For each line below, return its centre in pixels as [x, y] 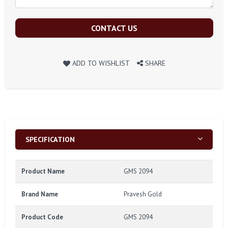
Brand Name [40, 194]
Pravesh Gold [143, 194]
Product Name [43, 171]
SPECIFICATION [50, 139]
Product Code [42, 217]
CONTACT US [114, 28]
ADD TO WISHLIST [101, 63]
